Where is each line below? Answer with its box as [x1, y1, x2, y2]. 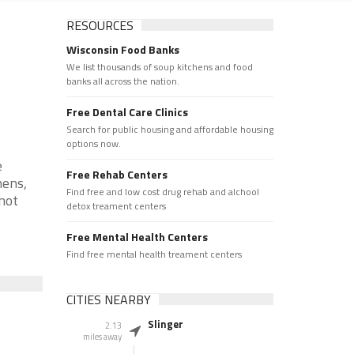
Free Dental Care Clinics [66, 104, 188, 120]
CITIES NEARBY [66, 290, 151, 309]
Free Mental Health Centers [66, 228, 208, 245]
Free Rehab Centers [66, 166, 168, 183]
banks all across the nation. [66, 73, 179, 88]
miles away [82, 330, 122, 343]
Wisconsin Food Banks [66, 41, 179, 58]
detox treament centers [66, 198, 166, 213]
